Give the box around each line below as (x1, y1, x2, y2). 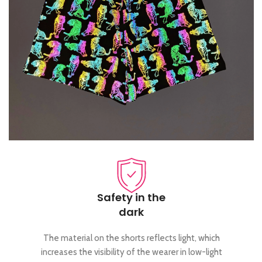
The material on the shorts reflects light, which (43, 233, 220, 244)
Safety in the (97, 190, 166, 205)
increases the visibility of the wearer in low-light (40, 247, 222, 258)
